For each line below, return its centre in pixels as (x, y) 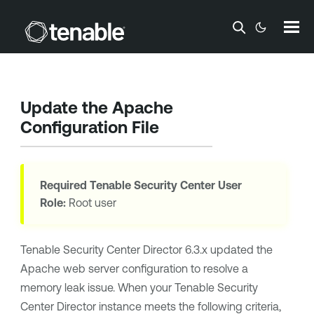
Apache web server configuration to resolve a (134, 269)
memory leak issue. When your (97, 288)
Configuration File (89, 127)
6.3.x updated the (227, 250)
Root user (91, 203)
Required (64, 185)
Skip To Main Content (157, 23)
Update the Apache (96, 108)
